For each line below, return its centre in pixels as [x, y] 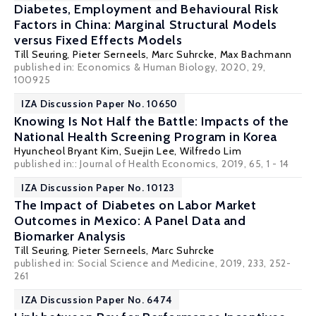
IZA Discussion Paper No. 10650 [99, 104]
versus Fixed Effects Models [98, 40]
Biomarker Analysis [70, 236]
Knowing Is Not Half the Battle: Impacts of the [152, 121]
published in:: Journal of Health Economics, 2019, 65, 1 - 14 [152, 164]
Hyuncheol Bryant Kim [67, 151]
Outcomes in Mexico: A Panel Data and [130, 221]
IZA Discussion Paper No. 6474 [97, 300]
